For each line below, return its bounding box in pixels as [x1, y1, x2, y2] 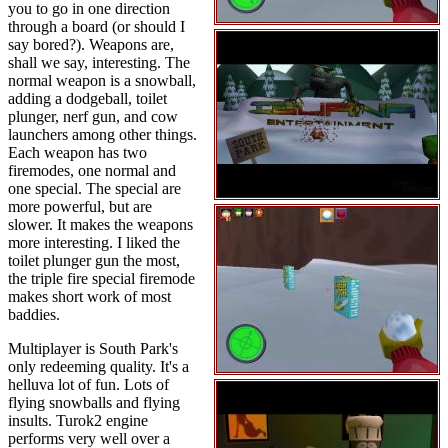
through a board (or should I [8, 18, 185, 35]
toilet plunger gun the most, [8, 252, 180, 269]
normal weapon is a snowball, [8, 72, 196, 89]
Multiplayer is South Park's [8, 340, 178, 357]
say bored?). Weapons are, [8, 36, 174, 53]
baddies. [8, 306, 60, 323]
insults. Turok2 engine [8, 412, 148, 429]
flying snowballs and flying [8, 394, 180, 411]
